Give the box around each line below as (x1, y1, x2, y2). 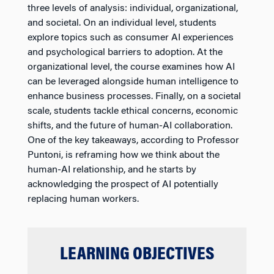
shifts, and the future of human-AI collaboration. (28, 120, 232, 131)
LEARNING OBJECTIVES (60, 245, 214, 264)
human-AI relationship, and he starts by (28, 165, 196, 175)
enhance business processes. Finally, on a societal (28, 91, 241, 102)
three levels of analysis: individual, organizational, (28, 3, 238, 13)
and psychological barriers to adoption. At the (28, 47, 223, 57)
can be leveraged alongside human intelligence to (28, 76, 239, 87)
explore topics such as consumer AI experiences (28, 32, 234, 43)
